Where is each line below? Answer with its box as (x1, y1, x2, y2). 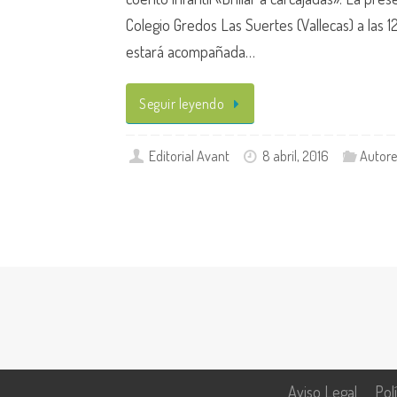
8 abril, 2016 (262, 146, 330, 166)
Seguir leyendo (139, 94, 225, 113)
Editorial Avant (148, 146, 230, 166)
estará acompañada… (126, 42, 256, 61)
